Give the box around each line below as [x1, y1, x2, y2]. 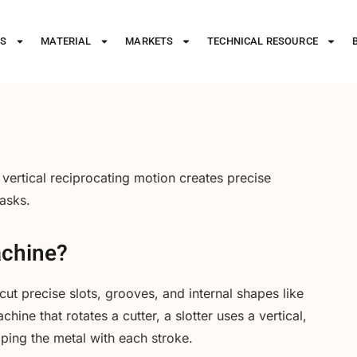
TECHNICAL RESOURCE [207, 35, 318, 47]
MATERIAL [41, 35, 92, 47]
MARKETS [125, 35, 174, 47]
